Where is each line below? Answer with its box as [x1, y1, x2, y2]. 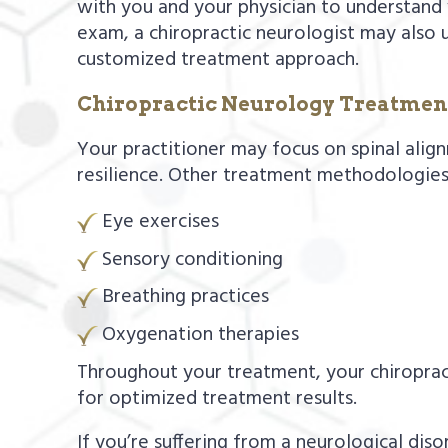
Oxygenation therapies [102, 318, 300, 351]
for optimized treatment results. [77, 382, 358, 415]
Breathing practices [102, 281, 270, 314]
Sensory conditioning [102, 243, 284, 276]
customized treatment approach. [77, 44, 360, 77]
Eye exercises [102, 206, 220, 239]
